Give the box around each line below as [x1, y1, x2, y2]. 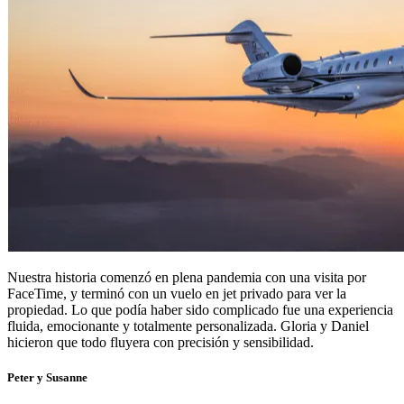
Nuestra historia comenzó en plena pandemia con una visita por [7, 270, 366, 286]
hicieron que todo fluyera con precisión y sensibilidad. [7, 335, 314, 351]
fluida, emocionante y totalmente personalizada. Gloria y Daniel [7, 318, 369, 335]
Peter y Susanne [7, 371, 87, 385]
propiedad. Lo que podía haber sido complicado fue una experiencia [7, 302, 393, 318]
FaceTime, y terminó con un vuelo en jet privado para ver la [7, 286, 346, 302]
